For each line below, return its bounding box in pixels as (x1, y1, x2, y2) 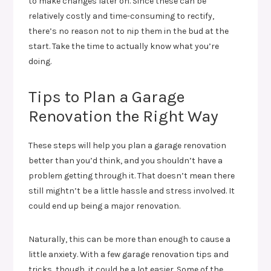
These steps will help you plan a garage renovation (28, 140, 227, 151)
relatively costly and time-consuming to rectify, (28, 10, 215, 21)
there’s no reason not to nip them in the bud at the (28, 25, 229, 36)
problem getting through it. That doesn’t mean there (28, 170, 235, 181)
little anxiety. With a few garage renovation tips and (28, 249, 229, 260)
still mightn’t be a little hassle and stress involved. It (28, 185, 235, 196)
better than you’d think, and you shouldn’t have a (28, 155, 223, 166)
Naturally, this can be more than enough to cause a (28, 233, 231, 244)
